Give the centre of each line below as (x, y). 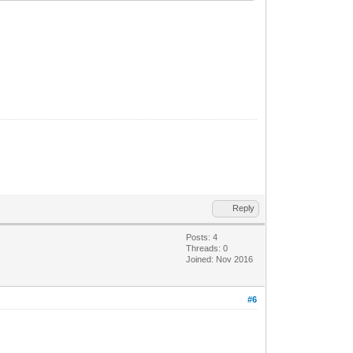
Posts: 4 (202, 237)
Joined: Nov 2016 (220, 259)
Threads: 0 (207, 248)
